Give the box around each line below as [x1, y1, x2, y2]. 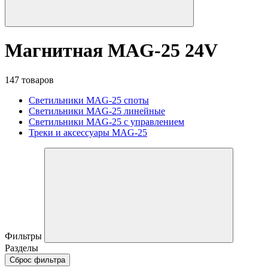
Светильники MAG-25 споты [29, 95, 149, 105]
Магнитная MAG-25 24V [5, 39, 218, 62]
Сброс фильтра [10, 255, 65, 264]
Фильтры [5, 230, 44, 241]
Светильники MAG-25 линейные [29, 105, 165, 116]
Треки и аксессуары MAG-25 [29, 127, 147, 138]
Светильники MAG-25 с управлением [29, 116, 184, 127]
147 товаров [5, 74, 54, 85]
